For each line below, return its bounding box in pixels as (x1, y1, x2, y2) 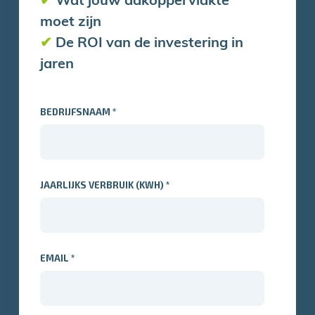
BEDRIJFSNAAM (40, 105, 113, 117)
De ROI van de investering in (52, 36, 244, 51)
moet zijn (40, 15, 102, 30)
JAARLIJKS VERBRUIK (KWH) (40, 179, 167, 191)
